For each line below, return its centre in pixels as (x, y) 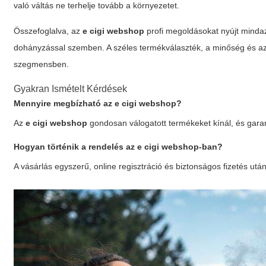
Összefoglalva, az (48, 31)
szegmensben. (42, 64)
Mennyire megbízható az (64, 103)
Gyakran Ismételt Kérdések (71, 89)
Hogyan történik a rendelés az (76, 147)
